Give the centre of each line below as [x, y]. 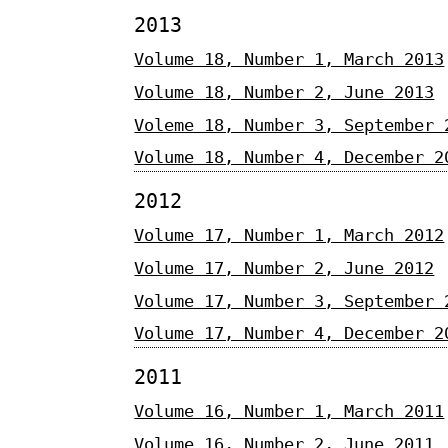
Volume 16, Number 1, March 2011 [289, 411]
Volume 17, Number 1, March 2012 [289, 235]
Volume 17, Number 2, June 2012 [284, 268]
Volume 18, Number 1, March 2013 [289, 59]
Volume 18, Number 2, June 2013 [284, 91]
